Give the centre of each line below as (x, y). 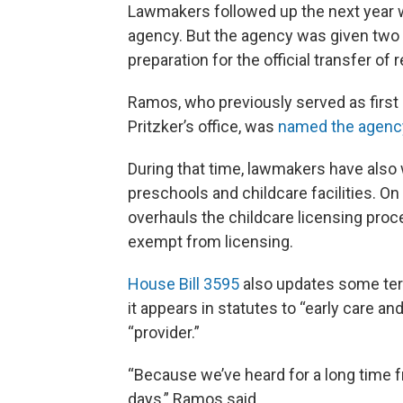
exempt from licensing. (210, 242)
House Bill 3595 (184, 284)
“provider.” (164, 333)
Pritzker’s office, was (203, 127)
